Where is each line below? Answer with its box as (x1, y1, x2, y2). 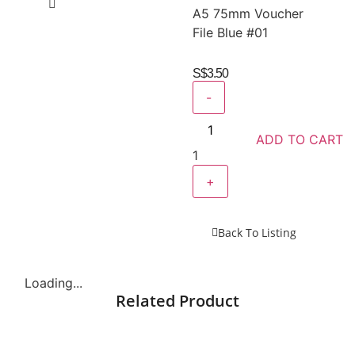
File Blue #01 (193, 25, 269, 41)
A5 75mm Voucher (193, 6, 304, 22)
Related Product (116, 290, 239, 312)
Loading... (25, 275, 83, 292)
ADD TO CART (256, 132, 344, 148)
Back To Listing (217, 225, 296, 241)
